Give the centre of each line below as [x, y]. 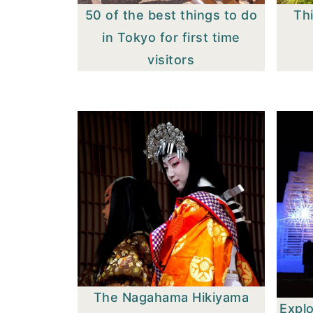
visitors [171, 59]
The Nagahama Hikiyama [171, 297]
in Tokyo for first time [171, 37]
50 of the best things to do [171, 15]
